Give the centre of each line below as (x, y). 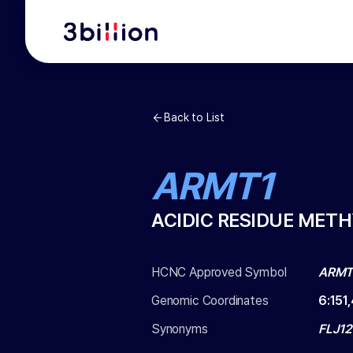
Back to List (194, 117)
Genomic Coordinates (210, 301)
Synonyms (180, 329)
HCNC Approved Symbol (219, 272)
